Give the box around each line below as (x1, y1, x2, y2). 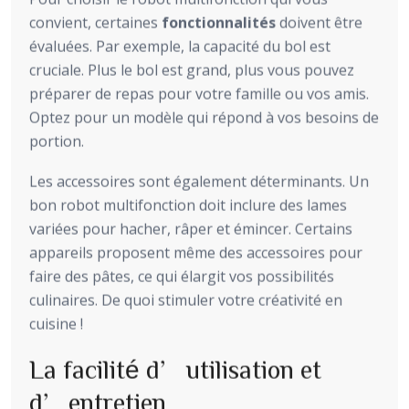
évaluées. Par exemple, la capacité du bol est (29, 36, 330, 57)
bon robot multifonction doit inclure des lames (29, 194, 347, 215)
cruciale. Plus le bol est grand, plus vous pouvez (29, 59, 354, 80)
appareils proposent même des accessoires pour (29, 242, 362, 263)
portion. (29, 131, 84, 152)
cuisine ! (29, 313, 83, 334)
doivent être (276, 12, 362, 33)
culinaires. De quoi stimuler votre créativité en (29, 289, 342, 310)
